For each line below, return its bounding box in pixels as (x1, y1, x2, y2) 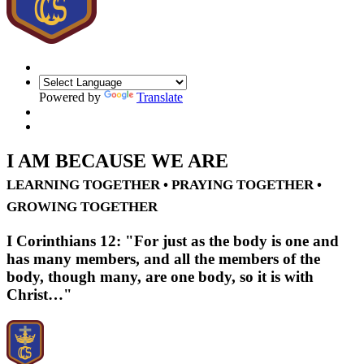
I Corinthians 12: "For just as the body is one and (6, 232, 339, 249)
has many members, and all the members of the (6, 249, 320, 267)
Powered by (39, 89, 104, 104)
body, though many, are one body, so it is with (6, 267, 314, 285)
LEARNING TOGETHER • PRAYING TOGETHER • (6, 176, 322, 193)
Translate (136, 89, 183, 104)
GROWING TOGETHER (6, 198, 158, 214)
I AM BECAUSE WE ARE (6, 149, 228, 171)
